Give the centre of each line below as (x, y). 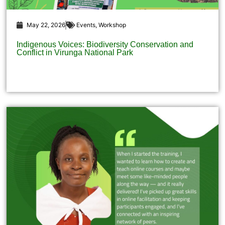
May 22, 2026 (46, 25)
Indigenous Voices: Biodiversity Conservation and (105, 45)
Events (86, 25)
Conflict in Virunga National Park (75, 53)
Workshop (113, 25)
